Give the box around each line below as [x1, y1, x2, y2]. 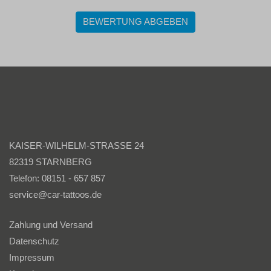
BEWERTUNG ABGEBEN [83, 16, 188, 27]
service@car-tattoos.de [9, 189, 102, 200]
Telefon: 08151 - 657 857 [9, 173, 105, 183]
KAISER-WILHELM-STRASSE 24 [9, 140, 144, 151]
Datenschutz [9, 235, 59, 246]
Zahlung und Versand [9, 219, 93, 230]
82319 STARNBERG [9, 157, 92, 167]
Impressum [9, 252, 54, 263]
